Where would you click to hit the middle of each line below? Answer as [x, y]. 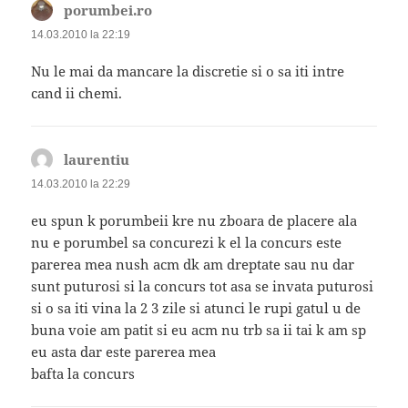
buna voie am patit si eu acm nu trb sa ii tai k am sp [199, 329]
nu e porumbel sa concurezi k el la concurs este [187, 242]
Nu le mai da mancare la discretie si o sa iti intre [188, 71]
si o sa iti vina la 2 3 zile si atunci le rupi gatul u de [196, 307]
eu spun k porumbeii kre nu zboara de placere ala [194, 220]
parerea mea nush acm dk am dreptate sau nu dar [193, 264]
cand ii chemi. [77, 92]
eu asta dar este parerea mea [124, 351]
